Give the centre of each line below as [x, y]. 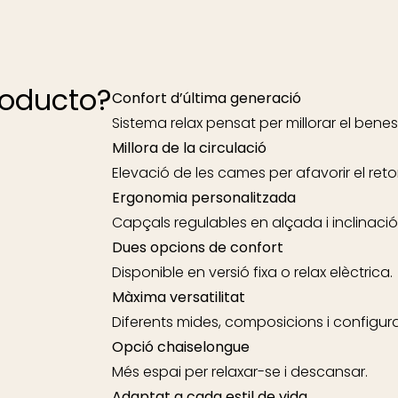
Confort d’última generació [207, 98]
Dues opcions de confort [198, 247]
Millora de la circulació [189, 148]
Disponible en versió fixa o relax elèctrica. [252, 272]
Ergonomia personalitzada [204, 198]
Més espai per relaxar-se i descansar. [240, 372]
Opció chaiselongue [181, 347]
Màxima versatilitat [179, 297]
